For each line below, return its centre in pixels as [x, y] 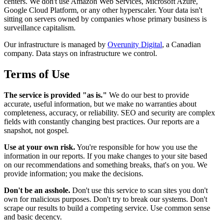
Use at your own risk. [40, 147]
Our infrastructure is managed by [56, 45]
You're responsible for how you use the [136, 147]
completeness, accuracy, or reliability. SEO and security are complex [110, 112]
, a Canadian [181, 45]
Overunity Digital [135, 45]
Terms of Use [37, 74]
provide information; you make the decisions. [74, 173]
